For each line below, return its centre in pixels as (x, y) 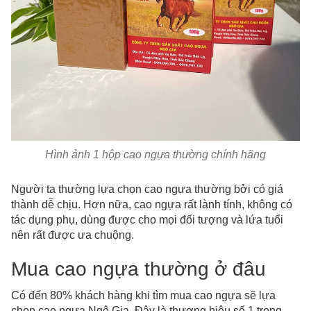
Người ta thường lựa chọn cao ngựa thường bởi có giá (147, 190)
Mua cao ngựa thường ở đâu (138, 269)
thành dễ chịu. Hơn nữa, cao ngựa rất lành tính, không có (152, 205)
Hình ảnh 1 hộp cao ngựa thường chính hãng (155, 155)
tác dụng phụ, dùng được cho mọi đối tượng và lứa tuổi (147, 220)
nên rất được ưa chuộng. (73, 235)
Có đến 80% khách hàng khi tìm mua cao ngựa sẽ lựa (143, 296)
